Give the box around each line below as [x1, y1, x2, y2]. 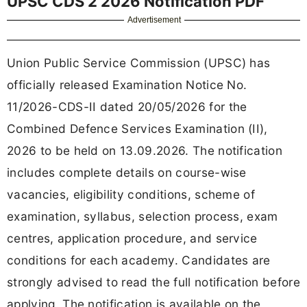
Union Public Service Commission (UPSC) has [7, 56, 271, 71]
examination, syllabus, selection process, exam [7, 209, 278, 224]
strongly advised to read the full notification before [7, 275, 300, 290]
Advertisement [127, 15, 182, 25]
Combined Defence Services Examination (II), [7, 121, 268, 136]
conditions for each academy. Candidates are [7, 253, 271, 268]
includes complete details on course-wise [7, 165, 247, 180]
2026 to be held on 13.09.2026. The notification [7, 143, 283, 158]
